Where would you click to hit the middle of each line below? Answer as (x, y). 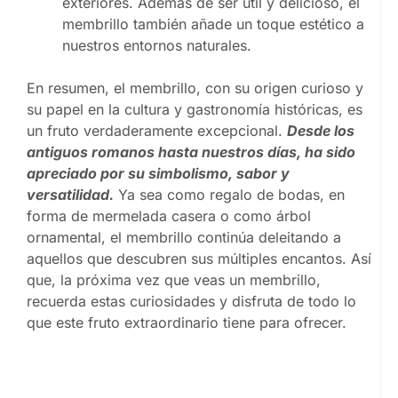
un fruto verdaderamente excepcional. (157, 130)
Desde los (321, 130)
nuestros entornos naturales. (157, 45)
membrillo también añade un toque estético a (213, 24)
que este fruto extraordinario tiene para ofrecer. (187, 322)
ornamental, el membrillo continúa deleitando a (184, 237)
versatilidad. (70, 194)
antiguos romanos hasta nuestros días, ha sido (191, 151)
